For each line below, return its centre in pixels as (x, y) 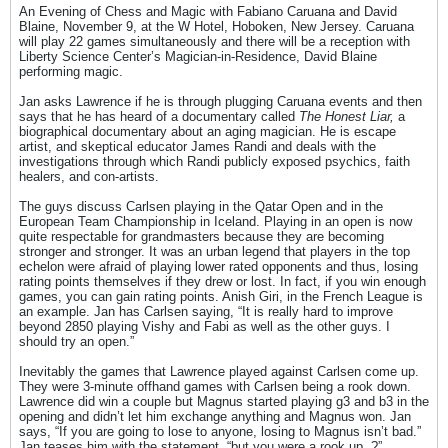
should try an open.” (76, 341)
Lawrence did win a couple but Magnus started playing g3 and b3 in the (224, 401)
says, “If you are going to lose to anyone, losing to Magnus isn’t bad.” (220, 431)
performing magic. (71, 71)
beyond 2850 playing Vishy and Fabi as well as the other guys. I (204, 326)
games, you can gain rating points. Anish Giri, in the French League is (221, 296)
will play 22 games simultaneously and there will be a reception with (214, 41)
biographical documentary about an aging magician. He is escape (207, 131)
